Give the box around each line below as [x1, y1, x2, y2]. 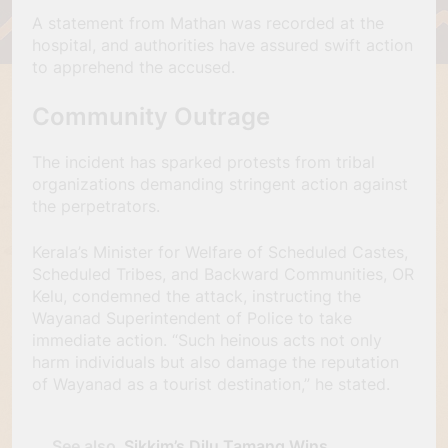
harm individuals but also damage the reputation [32, 352, 399, 373]
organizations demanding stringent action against [32, 174, 408, 195]
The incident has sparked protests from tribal [32, 152, 375, 173]
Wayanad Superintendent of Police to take [32, 308, 352, 329]
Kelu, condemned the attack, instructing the [32, 286, 361, 307]
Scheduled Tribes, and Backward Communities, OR [32, 264, 414, 285]
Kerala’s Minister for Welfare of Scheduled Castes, [32, 242, 408, 263]
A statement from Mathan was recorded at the [32, 13, 384, 34]
